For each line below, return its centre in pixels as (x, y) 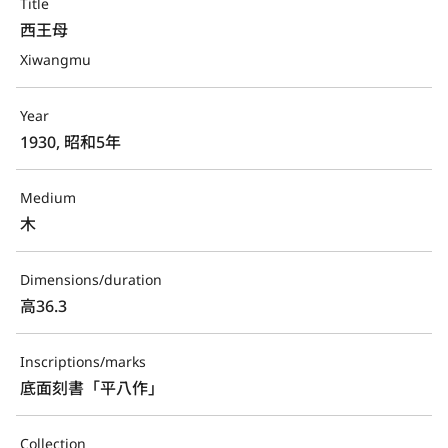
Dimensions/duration (91, 279)
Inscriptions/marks (83, 361)
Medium (48, 197)
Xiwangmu (55, 59)
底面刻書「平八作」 (92, 387)
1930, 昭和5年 (70, 141)
